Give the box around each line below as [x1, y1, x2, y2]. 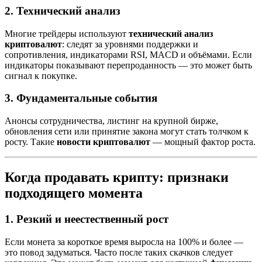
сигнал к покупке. [5, 70, 77, 81]
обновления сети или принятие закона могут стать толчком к [5, 126, 249, 137]
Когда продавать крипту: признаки [5, 169, 229, 185]
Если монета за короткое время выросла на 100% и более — [5, 236, 243, 247]
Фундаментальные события [16, 92, 157, 105]
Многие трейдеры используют [5, 28, 129, 39]
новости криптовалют [57, 137, 150, 147]
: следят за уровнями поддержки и [62, 39, 198, 49]
